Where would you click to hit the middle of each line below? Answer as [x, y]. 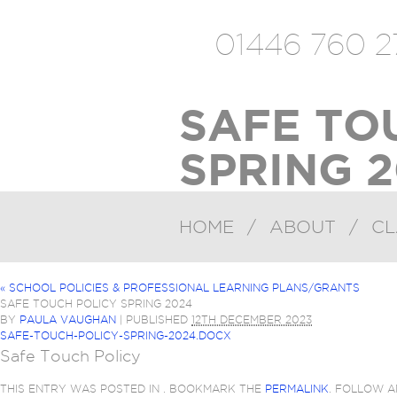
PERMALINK [297, 389]
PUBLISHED [159, 319]
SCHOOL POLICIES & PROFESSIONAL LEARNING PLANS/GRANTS [184, 288]
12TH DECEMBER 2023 [252, 319]
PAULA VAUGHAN [68, 319]
